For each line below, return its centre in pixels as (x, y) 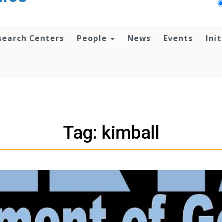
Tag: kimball (111, 133)
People (93, 38)
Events (178, 38)
